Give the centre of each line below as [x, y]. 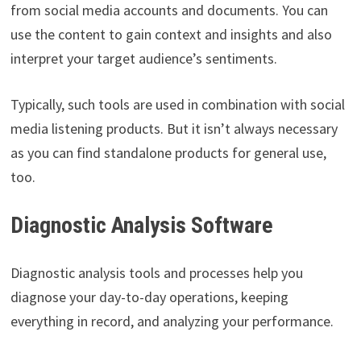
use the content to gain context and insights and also [171, 35]
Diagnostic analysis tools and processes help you [156, 273]
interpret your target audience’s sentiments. [143, 59]
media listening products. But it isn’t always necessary [174, 129]
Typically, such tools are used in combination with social [177, 105]
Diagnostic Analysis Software [144, 226]
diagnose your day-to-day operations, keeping [149, 297]
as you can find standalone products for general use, [168, 153]
